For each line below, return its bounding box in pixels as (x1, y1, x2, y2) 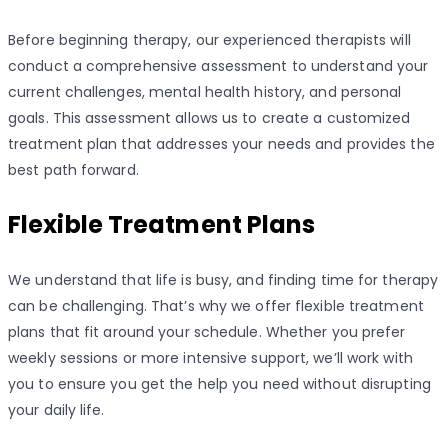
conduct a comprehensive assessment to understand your (8, 55, 429, 76)
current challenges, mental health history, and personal (8, 81, 402, 102)
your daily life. (8, 399, 105, 420)
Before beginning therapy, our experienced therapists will (8, 29, 411, 50)
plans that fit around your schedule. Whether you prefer (8, 321, 406, 342)
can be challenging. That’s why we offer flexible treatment (8, 295, 424, 316)
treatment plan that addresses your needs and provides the (8, 133, 435, 154)
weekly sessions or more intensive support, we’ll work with (8, 347, 413, 368)
